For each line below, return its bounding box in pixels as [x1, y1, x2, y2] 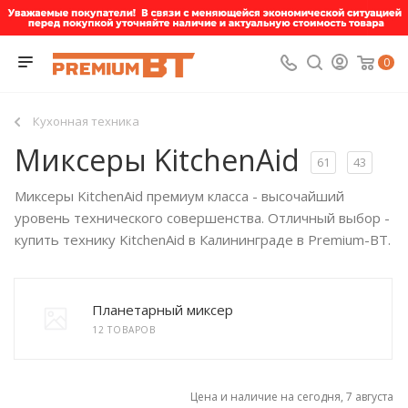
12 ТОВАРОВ [92, 323, 156, 337]
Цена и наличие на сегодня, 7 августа [190, 389, 393, 405]
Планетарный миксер [92, 301, 233, 320]
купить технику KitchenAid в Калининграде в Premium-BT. [15, 230, 391, 250]
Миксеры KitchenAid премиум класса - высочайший [15, 187, 344, 206]
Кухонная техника [33, 113, 139, 130]
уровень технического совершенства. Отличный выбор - [15, 209, 390, 228]
